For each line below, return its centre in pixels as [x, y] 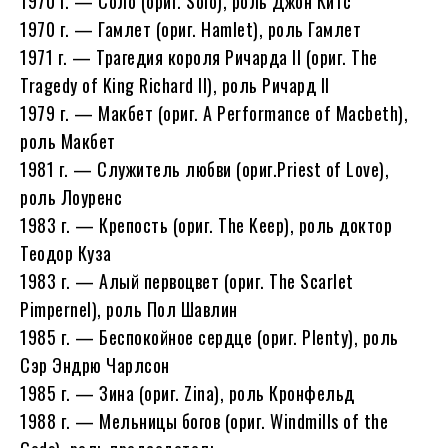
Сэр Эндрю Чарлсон [95, 365]
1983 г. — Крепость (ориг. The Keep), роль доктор [206, 225]
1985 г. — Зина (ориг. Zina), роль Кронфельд [187, 393]
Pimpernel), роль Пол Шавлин [129, 309]
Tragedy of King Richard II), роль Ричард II [175, 85]
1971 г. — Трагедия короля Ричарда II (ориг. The [199, 57]
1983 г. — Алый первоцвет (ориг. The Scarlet [187, 281]
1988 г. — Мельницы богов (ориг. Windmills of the [204, 421]
